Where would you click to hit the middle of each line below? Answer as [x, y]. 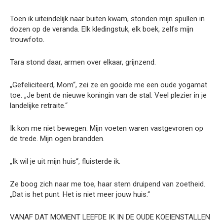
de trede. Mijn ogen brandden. [57, 139]
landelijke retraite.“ [39, 106]
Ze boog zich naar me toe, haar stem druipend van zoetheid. [108, 184]
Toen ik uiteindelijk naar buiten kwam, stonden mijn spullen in [107, 19]
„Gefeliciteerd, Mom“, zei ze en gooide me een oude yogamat [109, 85]
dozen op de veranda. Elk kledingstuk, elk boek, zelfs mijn [102, 29]
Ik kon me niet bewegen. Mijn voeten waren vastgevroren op [107, 129]
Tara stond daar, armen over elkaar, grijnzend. [83, 62]
